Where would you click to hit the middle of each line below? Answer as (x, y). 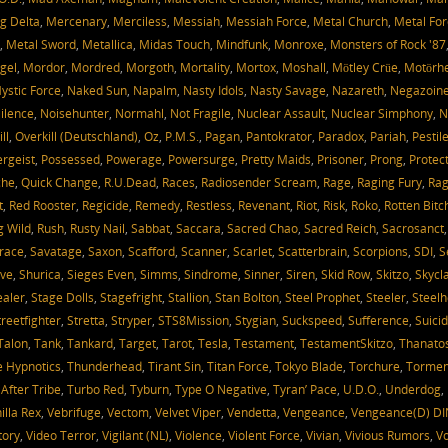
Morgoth (150, 66)
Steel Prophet (322, 296)
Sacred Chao (262, 227)
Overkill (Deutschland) (76, 135)
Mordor (44, 66)
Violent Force (264, 434)
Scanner (204, 250)
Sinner (262, 273)
